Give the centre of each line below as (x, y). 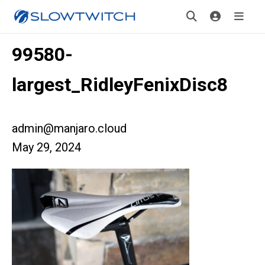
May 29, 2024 (46, 147)
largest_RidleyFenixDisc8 (120, 85)
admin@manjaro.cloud (69, 128)
